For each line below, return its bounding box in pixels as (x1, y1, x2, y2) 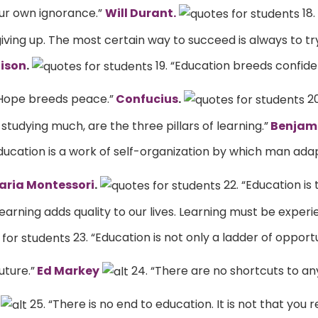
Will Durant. (105, 4, 176, 21)
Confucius (114, 90, 178, 107)
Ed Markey (35, 262, 99, 279)
